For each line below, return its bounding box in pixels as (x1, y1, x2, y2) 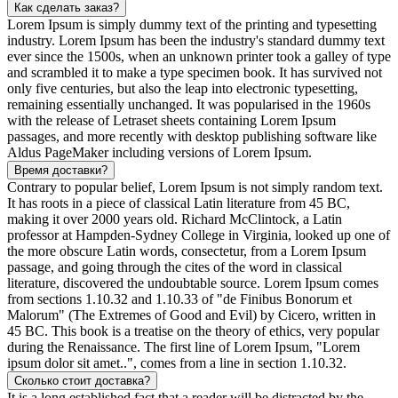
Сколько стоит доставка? (14, 373, 150, 387)
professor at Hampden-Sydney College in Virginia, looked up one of (7, 227, 390, 243)
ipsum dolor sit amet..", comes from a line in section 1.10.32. (7, 354, 346, 370)
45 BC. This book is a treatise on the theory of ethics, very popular (7, 322, 379, 338)
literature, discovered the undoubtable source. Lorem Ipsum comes (7, 275, 378, 291)
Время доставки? (14, 163, 107, 177)
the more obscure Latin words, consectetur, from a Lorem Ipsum (7, 243, 366, 259)
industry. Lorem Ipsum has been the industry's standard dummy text (7, 32, 385, 48)
